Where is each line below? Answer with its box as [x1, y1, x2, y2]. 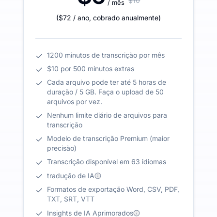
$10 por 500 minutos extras [47, 64, 134, 73]
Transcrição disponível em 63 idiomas [47, 157, 166, 166]
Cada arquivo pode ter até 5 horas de [47, 78, 166, 86]
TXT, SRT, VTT [47, 195, 94, 203]
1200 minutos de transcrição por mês [47, 51, 165, 59]
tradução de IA [47, 171, 94, 180]
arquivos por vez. [47, 97, 102, 106]
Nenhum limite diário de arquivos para [47, 111, 167, 119]
